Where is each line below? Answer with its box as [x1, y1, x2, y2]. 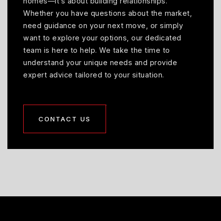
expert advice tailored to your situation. [23, 70, 164, 79]
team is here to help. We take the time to [23, 45, 170, 54]
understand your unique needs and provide [23, 58, 177, 67]
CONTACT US [38, 114, 91, 123]
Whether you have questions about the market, [23, 8, 192, 17]
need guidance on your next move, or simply [23, 21, 183, 30]
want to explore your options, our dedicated [23, 33, 182, 42]
